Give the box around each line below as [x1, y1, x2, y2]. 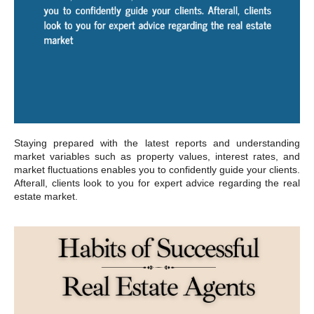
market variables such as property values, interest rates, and [14, 150, 300, 162]
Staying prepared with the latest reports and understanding [14, 137, 300, 149]
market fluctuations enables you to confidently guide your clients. [14, 163, 300, 175]
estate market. [14, 190, 78, 202]
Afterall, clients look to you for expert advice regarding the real [14, 177, 300, 189]
